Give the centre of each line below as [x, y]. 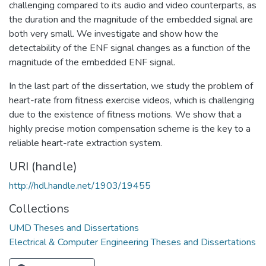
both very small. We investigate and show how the [114, 34]
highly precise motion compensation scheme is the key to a [130, 129]
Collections [39, 208]
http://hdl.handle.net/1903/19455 [80, 186]
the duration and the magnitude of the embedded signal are [131, 19]
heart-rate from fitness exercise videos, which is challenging [132, 100]
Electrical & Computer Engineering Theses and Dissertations [132, 242]
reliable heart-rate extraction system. [85, 143]
